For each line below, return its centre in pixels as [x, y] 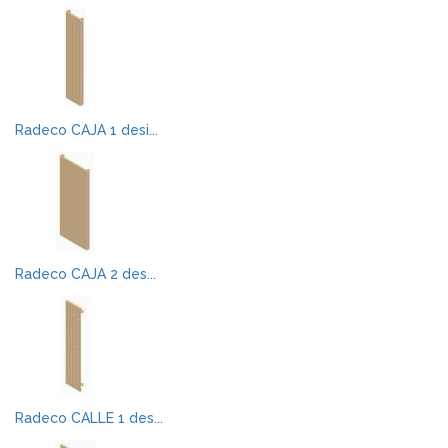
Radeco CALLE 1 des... [89, 418]
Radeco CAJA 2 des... [85, 274]
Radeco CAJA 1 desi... [86, 130]
